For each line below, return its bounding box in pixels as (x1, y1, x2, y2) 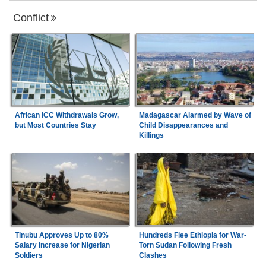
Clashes (138, 251, 167, 259)
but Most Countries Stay (14, 121, 96, 130)
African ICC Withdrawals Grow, (14, 111, 119, 120)
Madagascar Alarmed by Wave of (138, 111, 251, 120)
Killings (138, 131, 164, 140)
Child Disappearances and (138, 121, 228, 130)
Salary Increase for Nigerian (14, 240, 110, 249)
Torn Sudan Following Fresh (138, 240, 232, 249)
